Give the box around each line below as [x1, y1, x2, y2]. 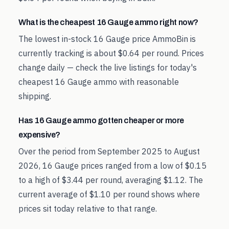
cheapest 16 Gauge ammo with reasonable [18, 77, 179, 87]
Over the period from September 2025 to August [18, 146, 200, 156]
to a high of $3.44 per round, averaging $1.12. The [18, 175, 203, 185]
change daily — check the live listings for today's [18, 62, 197, 73]
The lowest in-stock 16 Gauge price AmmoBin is [18, 34, 196, 44]
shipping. [18, 91, 51, 101]
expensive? [18, 130, 60, 139]
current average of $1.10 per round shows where [18, 189, 200, 199]
